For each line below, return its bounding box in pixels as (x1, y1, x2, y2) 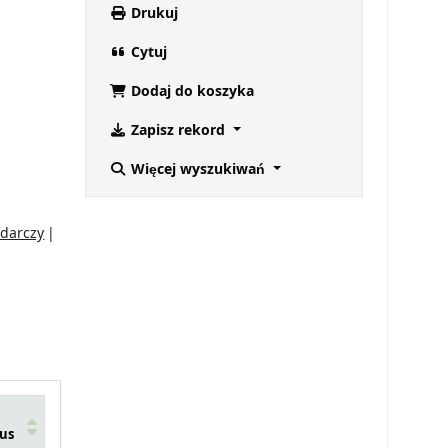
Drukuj (127, 3, 178, 25)
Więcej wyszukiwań (127, 159, 269, 181)
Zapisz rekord (127, 120, 229, 142)
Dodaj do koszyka (127, 81, 254, 103)
